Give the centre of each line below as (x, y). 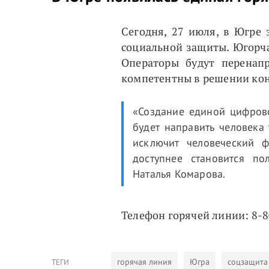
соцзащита (248, 262)
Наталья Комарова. (179, 174)
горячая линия (144, 262)
